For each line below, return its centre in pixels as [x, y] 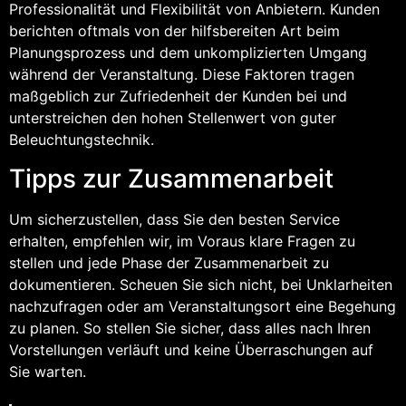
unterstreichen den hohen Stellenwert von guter [173, 118]
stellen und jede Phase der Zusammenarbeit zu [169, 262]
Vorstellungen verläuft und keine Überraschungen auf [191, 349]
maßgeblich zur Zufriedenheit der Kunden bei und [178, 97]
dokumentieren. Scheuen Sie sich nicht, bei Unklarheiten [201, 284]
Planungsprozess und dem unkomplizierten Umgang [188, 53]
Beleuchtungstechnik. [82, 140]
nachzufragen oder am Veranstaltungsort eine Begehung [203, 306]
